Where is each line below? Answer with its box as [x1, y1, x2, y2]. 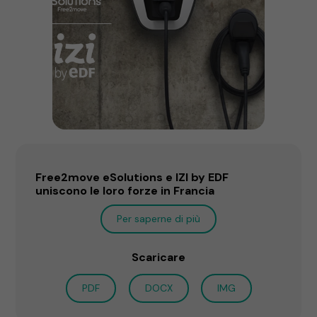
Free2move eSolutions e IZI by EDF [35, 169, 229, 185]
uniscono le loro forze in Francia [35, 183, 215, 198]
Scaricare [132, 249, 185, 265]
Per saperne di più [117, 212, 200, 225]
